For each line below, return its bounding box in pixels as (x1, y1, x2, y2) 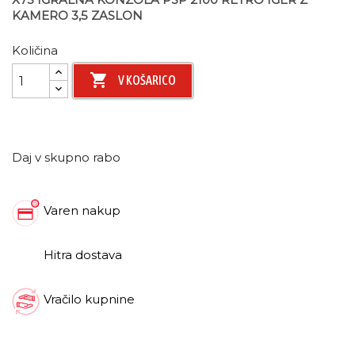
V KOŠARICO (118, 73, 177, 88)
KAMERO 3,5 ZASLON (12, 8, 143, 23)
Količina (12, 43, 58, 58)
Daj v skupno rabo (12, 149, 120, 165)
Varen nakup (44, 203, 120, 218)
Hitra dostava (44, 247, 122, 262)
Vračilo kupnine (44, 292, 135, 307)
